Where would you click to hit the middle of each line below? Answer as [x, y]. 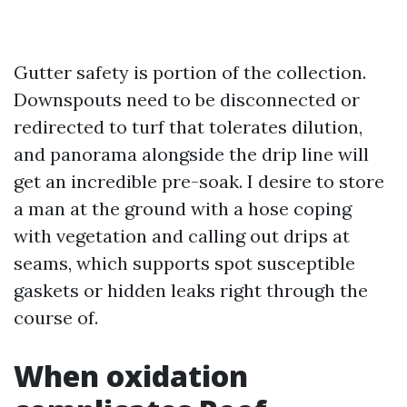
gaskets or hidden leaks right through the [191, 290]
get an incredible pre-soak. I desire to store [199, 181]
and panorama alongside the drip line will [191, 154]
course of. [56, 318]
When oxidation [131, 376]
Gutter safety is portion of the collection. [190, 72]
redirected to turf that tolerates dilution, [188, 127]
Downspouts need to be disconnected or [187, 99]
